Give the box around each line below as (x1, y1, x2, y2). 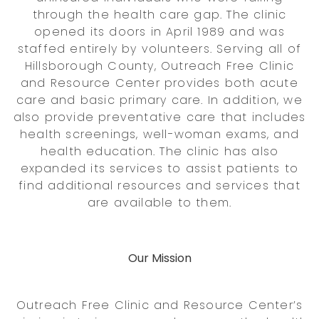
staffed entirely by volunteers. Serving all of (17, 40, 302, 57)
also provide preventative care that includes (13, 108, 306, 125)
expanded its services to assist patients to (20, 159, 299, 177)
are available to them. (87, 194, 232, 211)
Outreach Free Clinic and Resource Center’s (16, 296, 303, 313)
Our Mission (127, 249, 192, 266)
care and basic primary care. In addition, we (16, 91, 303, 108)
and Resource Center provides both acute (21, 74, 298, 91)
